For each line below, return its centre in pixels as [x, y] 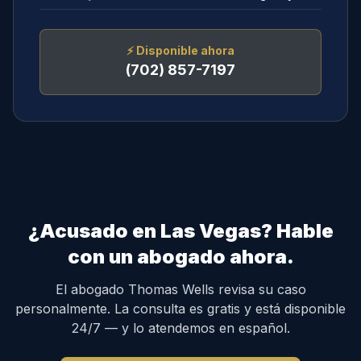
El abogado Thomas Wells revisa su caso [180, 289]
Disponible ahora [185, 50]
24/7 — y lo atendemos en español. [180, 328]
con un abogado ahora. [180, 257]
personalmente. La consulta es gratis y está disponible [180, 309]
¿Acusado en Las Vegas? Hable [180, 231]
